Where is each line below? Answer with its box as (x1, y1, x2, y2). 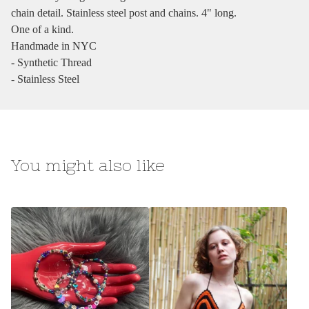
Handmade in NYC (11, 40, 97, 52)
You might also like (11, 156, 165, 175)
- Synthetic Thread (11, 57, 92, 69)
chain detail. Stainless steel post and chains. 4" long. (11, 7, 237, 19)
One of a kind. (11, 23, 74, 36)
